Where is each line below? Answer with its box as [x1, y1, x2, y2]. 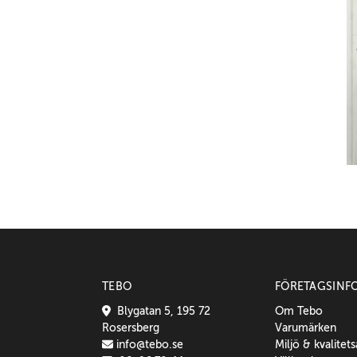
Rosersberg [101, 321, 159, 335]
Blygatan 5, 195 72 [110, 304, 210, 318]
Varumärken [275, 321, 336, 335]
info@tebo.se [113, 338, 184, 351]
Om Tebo [275, 304, 323, 318]
